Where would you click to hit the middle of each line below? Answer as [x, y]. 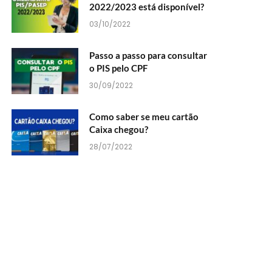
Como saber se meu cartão [144, 116]
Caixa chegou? [119, 129]
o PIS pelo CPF [118, 68]
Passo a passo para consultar [148, 55]
